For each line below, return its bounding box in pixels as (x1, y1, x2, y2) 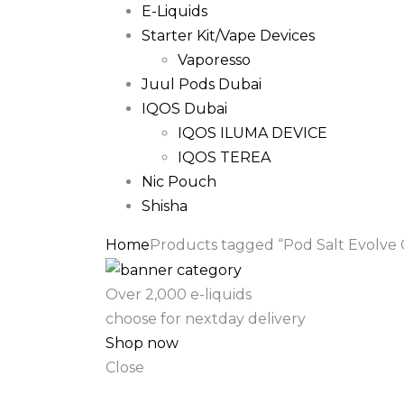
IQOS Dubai (142, 100, 227, 117)
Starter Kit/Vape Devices (142, 27, 315, 44)
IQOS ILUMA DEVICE (178, 124, 327, 142)
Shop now (106, 335, 179, 353)
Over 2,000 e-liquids (106, 286, 252, 304)
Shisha (142, 197, 188, 215)
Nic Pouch (142, 173, 216, 190)
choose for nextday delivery (106, 310, 306, 328)
